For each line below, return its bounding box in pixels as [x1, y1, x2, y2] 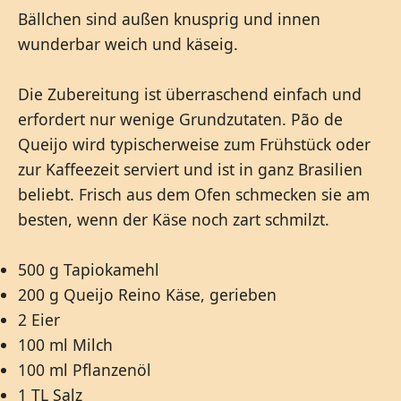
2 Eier [18, 309, 60, 331]
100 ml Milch [18, 334, 113, 356]
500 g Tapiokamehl [18, 259, 159, 281]
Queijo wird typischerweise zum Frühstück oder [18, 133, 371, 156]
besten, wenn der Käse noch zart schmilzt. [18, 209, 329, 231]
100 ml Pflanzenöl [18, 359, 151, 381]
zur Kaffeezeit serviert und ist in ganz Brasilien [18, 158, 363, 181]
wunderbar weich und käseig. [18, 33, 238, 55]
